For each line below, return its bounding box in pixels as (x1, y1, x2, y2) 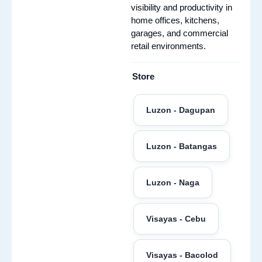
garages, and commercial (131, 28, 228, 38)
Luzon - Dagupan (146, 105, 215, 115)
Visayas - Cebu (146, 214, 206, 224)
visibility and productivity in (131, 2, 232, 12)
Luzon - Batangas (146, 142, 217, 151)
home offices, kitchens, (131, 15, 219, 25)
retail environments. (131, 41, 206, 51)
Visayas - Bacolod (146, 250, 218, 260)
